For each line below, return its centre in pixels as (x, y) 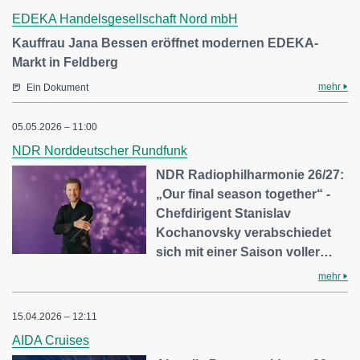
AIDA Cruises (51, 341)
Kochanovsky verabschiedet (244, 233)
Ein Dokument (57, 88)
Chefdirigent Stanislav (224, 214)
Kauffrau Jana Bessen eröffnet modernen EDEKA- (165, 43)
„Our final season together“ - (243, 194)
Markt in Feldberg (65, 63)
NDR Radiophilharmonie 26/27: (250, 175)
